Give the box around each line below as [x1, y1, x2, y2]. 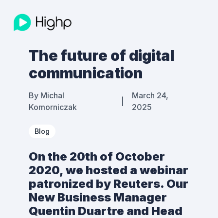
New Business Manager [29, 190, 167, 204]
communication [29, 64, 143, 82]
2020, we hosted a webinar [29, 163, 188, 177]
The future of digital [29, 47, 174, 64]
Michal [40, 91, 64, 100]
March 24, [131, 91, 168, 100]
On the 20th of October [29, 149, 165, 163]
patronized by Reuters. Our [29, 177, 188, 191]
